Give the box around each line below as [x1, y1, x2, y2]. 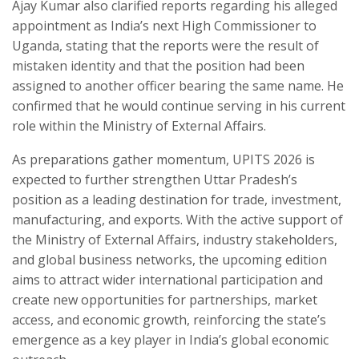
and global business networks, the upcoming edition [12, 250, 327, 268]
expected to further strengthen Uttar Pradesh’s [12, 170, 297, 188]
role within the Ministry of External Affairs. [12, 116, 266, 135]
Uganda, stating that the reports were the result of [12, 36, 319, 54]
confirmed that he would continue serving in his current [12, 96, 345, 115]
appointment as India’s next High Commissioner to [12, 16, 317, 34]
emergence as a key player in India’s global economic [12, 330, 329, 349]
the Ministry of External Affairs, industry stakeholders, [12, 230, 337, 248]
